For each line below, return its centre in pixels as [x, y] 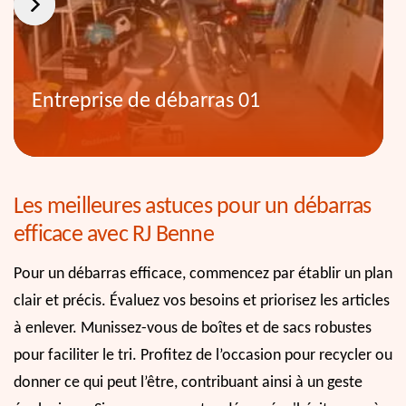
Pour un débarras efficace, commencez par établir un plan [203, 274]
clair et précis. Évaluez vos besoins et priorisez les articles [202, 301]
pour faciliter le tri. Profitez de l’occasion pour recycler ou [203, 355]
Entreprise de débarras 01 [146, 101]
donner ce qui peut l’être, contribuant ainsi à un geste [188, 382]
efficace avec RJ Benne [114, 235]
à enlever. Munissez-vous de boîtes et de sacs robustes [193, 328]
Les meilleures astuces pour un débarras [193, 207]
